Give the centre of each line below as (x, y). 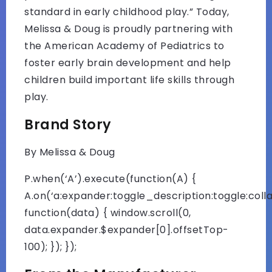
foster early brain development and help (128, 63)
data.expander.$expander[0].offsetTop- (127, 229)
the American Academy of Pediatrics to (124, 46)
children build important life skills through (129, 80)
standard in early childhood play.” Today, (127, 12)
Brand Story (68, 124)
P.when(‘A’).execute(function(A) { (110, 178)
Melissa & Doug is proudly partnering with (129, 29)
